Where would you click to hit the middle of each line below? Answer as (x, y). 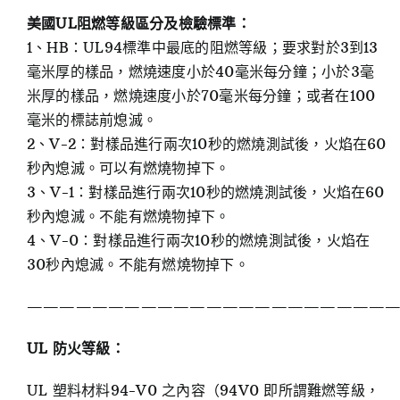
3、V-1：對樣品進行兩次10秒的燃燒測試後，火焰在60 (205, 192)
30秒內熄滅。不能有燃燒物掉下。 (137, 265)
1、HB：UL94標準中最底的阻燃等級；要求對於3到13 (202, 48)
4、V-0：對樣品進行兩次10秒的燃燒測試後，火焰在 (198, 241)
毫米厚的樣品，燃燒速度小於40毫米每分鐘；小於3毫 (200, 72)
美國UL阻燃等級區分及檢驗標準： (138, 24)
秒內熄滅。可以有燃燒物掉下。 (128, 168)
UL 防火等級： (75, 349)
